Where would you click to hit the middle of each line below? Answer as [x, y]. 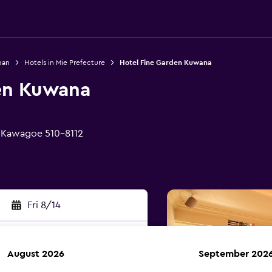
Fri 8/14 [44, 205]
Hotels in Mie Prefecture [64, 63]
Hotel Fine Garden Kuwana [165, 63]
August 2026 [36, 254]
